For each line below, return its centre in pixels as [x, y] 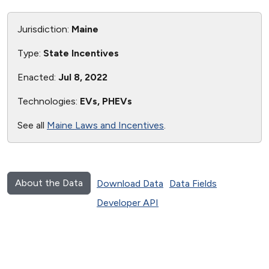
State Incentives [81, 53]
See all [32, 125]
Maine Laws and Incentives [105, 125]
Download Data [130, 183]
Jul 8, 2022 [83, 77]
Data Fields [193, 183]
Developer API [128, 203]
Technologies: [49, 101]
